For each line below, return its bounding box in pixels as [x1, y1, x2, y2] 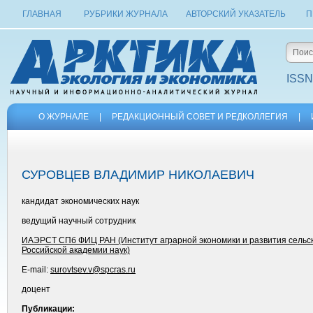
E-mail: [22, 265, 50, 275]
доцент [22, 284, 50, 294]
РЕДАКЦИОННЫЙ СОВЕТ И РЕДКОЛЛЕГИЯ [112, 112, 288, 122]
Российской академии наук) [22, 245, 130, 255]
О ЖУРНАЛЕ [38, 112, 89, 122]
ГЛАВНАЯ [22, 9, 61, 19]
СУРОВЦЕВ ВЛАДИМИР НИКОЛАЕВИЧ [22, 168, 254, 182]
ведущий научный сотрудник [22, 216, 136, 226]
